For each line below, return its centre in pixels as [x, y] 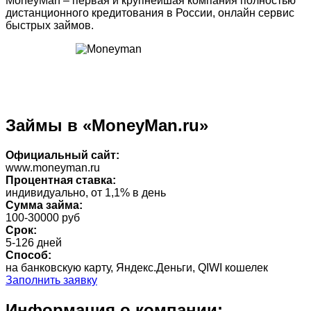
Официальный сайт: [62, 155]
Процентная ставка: [61, 180]
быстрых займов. [50, 25]
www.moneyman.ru [53, 168]
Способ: [28, 255]
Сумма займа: [44, 205]
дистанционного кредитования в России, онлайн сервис [150, 12]
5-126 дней [34, 243]
